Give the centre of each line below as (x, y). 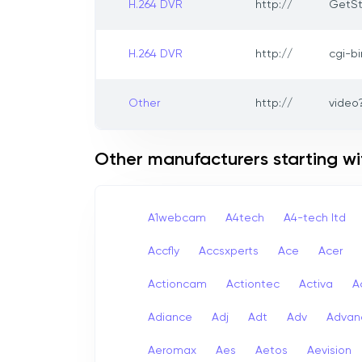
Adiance (170, 317)
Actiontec (253, 284)
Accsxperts (229, 251)
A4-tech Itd (315, 218)
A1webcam (177, 218)
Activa (316, 284)
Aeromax (172, 350)
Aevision (329, 350)
